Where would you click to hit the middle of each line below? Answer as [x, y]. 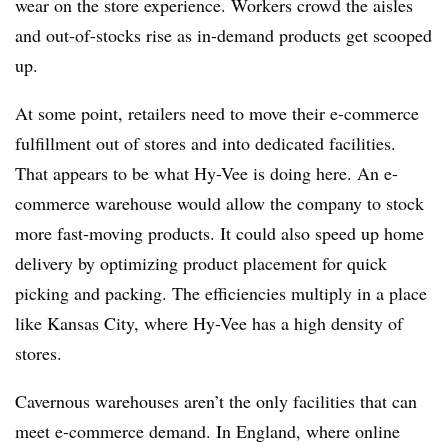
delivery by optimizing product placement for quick [201, 262]
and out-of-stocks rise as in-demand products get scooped [223, 34]
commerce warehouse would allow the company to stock [219, 202]
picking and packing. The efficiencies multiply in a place [221, 292]
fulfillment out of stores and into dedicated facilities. [205, 142]
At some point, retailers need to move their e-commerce [217, 112]
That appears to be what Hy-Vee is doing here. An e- [206, 172]
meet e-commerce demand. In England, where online [207, 430]
